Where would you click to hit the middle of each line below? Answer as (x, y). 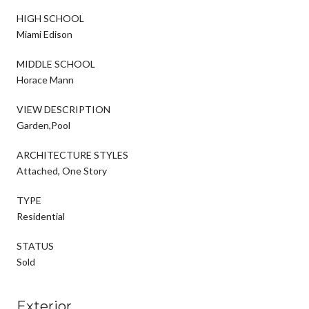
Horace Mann (45, 79)
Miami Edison (44, 34)
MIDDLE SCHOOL (56, 63)
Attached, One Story (62, 170)
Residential (41, 216)
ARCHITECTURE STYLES (72, 154)
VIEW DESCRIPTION (63, 109)
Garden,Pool (43, 125)
